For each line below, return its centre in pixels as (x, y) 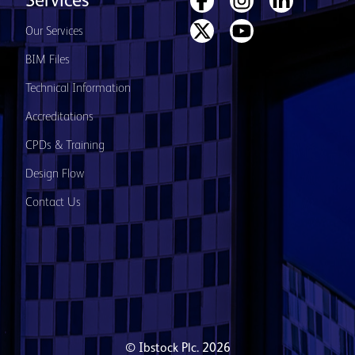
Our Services (54, 32)
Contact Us (53, 203)
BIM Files (48, 60)
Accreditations (59, 117)
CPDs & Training (65, 146)
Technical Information (78, 89)
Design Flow (55, 174)
